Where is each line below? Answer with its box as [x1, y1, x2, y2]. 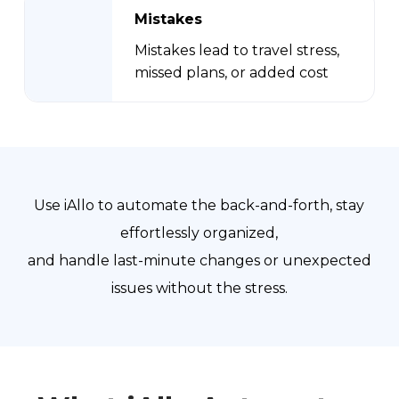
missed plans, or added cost [134, 64, 329, 82]
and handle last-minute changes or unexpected [27, 252, 371, 270]
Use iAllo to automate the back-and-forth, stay [34, 197, 365, 215]
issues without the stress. [110, 280, 288, 297]
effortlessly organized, [120, 224, 279, 242]
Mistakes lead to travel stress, [134, 42, 339, 60]
